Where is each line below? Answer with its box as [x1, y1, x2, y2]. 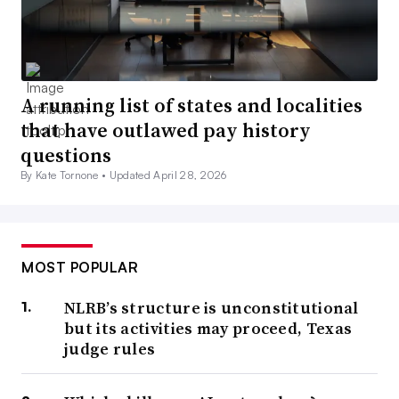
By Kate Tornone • [20, 168, 110, 183]
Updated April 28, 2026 [109, 168, 227, 183]
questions [20, 142, 111, 169]
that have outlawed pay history [20, 117, 311, 144]
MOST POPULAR [21, 258, 138, 277]
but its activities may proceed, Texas [64, 317, 353, 340]
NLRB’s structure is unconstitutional [64, 297, 359, 320]
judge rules [64, 338, 156, 361]
